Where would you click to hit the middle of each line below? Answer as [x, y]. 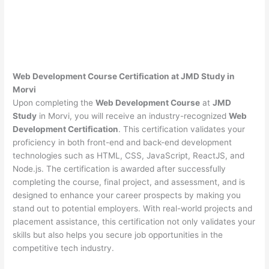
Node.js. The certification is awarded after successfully [119, 168]
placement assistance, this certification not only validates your [134, 221]
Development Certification [66, 129]
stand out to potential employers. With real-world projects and [133, 208]
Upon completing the [54, 102]
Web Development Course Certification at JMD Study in [124, 76]
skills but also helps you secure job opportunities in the [118, 234]
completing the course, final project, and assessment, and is [129, 182]
